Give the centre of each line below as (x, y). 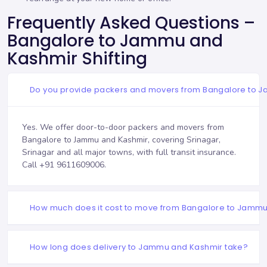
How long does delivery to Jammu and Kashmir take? (139, 247)
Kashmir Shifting (77, 59)
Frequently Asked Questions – (131, 23)
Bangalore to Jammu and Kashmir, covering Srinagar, (121, 140)
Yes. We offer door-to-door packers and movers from (123, 128)
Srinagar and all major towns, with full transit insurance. (129, 153)
